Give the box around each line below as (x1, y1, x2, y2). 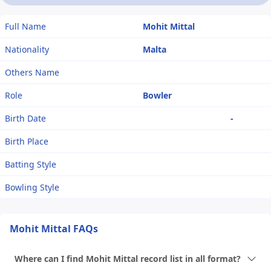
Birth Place (5, 135, 48, 148)
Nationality (5, 44, 49, 56)
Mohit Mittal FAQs (10, 222, 98, 236)
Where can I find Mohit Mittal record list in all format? (15, 253, 241, 265)
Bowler (143, 90, 172, 102)
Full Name (5, 21, 46, 33)
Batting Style (5, 158, 56, 171)
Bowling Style (5, 181, 59, 194)
